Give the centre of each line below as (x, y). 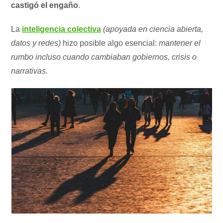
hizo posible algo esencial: (110, 43)
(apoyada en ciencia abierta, (153, 29)
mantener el (180, 43)
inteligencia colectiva (62, 29)
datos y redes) (36, 43)
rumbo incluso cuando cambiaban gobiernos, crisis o (104, 57)
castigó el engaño (45, 5)
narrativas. (30, 71)
